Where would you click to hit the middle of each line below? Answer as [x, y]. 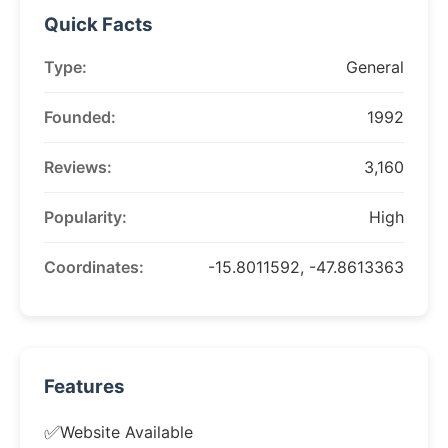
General [375, 67]
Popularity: [85, 217]
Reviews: [78, 167]
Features [84, 386]
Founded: [80, 117]
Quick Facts [98, 24]
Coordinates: [94, 267]
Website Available [126, 431]
